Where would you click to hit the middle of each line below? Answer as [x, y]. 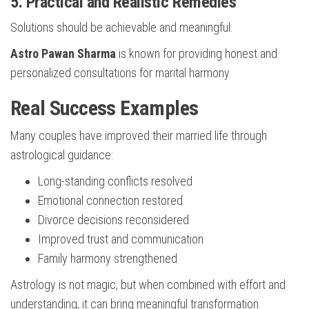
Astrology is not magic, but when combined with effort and [148, 285]
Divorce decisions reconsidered [113, 220]
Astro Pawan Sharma [63, 54]
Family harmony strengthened [108, 259]
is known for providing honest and [197, 54]
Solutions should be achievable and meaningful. [122, 28]
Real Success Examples [104, 108]
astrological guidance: [62, 155]
